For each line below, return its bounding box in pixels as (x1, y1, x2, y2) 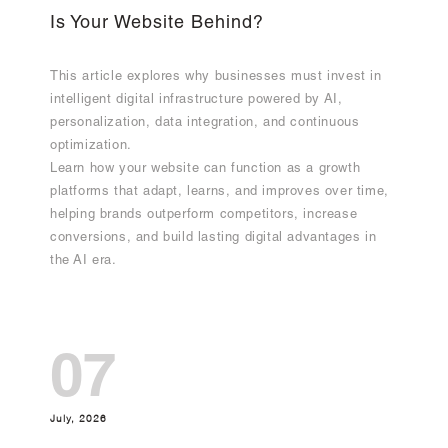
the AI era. (50, 255, 117, 269)
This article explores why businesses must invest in (50, 71, 382, 85)
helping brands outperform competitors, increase (50, 209, 358, 223)
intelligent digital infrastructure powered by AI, (50, 94, 343, 108)
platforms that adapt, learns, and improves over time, (50, 186, 389, 200)
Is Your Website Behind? (50, 15, 264, 34)
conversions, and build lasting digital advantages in (50, 232, 377, 246)
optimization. (50, 140, 132, 154)
